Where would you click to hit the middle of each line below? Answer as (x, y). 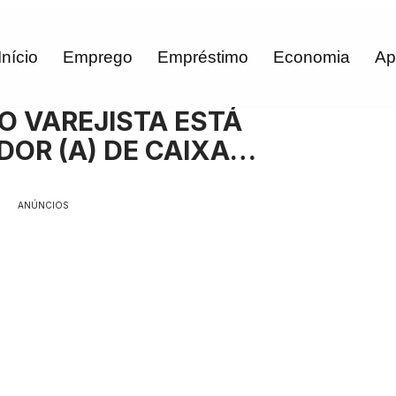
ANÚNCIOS (43, 206)
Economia (312, 57)
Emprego (98, 57)
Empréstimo (203, 57)
